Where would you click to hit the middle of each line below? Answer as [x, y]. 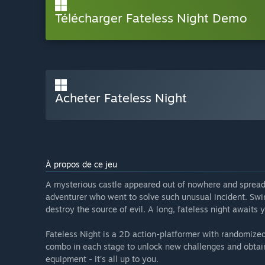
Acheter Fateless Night [121, 98]
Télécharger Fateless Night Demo [151, 18]
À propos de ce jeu [81, 164]
